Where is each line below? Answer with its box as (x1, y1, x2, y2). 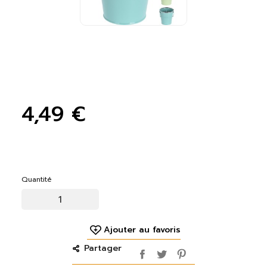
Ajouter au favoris (103, 223, 181, 237)
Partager (84, 242, 122, 255)
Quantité (21, 174, 52, 185)
